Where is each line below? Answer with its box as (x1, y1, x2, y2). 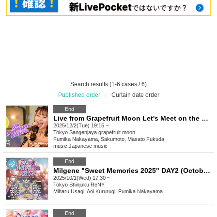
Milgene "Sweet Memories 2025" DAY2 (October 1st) (203, 167, 210, 175)
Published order (58, 92, 100, 99)
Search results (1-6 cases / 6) (70, 81, 147, 88)
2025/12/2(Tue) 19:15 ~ (53, 123, 108, 129)
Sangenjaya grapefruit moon (69, 129, 135, 136)
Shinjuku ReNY (69, 182, 105, 188)
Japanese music (69, 143, 108, 149)
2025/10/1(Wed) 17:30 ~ (53, 175, 110, 181)
